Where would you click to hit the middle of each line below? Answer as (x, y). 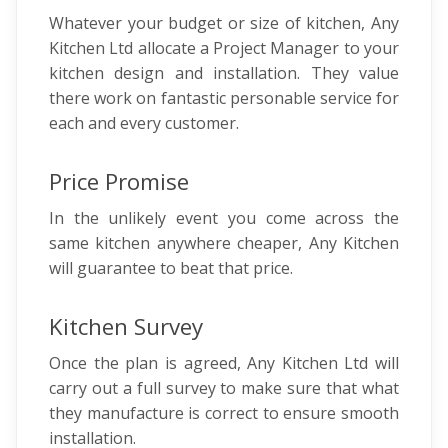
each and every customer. (146, 123)
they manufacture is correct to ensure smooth (224, 413)
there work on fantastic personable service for (224, 98)
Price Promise (119, 181)
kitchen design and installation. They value (224, 73)
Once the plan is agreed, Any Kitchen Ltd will (224, 363)
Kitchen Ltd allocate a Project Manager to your (224, 48)
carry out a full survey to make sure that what (224, 388)
